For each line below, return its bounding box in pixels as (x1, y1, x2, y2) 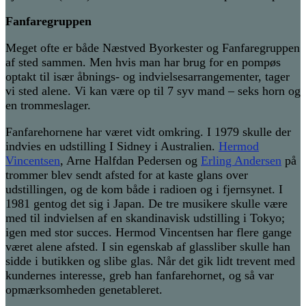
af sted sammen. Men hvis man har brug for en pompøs (5, 55, 281, 70)
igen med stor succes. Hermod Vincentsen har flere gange (5, 225, 292, 240)
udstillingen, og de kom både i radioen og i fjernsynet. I (5, 182, 283, 197)
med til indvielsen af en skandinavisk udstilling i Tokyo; (5, 211, 285, 225)
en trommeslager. (5, 98, 91, 113)
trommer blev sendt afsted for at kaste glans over (5, 168, 248, 182)
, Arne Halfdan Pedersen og (60, 154, 201, 168)
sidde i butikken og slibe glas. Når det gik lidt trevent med (5, 254, 295, 268)
